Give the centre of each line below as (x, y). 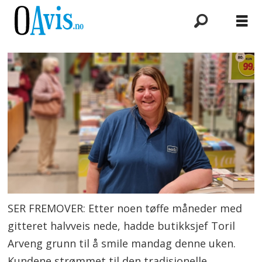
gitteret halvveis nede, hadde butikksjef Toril (122, 226)
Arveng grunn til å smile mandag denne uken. (122, 244)
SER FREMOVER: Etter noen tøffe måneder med (125, 208)
